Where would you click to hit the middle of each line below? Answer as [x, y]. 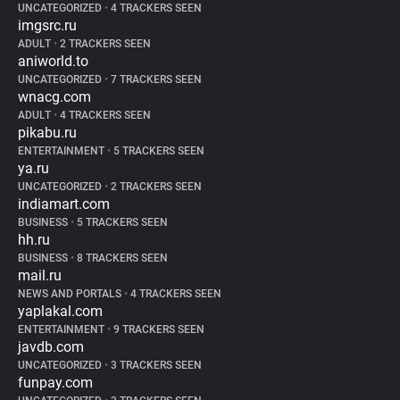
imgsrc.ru [47, 25]
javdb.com [51, 347]
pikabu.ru [47, 133]
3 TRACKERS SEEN [155, 365]
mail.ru [40, 275]
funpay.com [55, 383]
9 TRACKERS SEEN [158, 329]
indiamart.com [64, 204]
